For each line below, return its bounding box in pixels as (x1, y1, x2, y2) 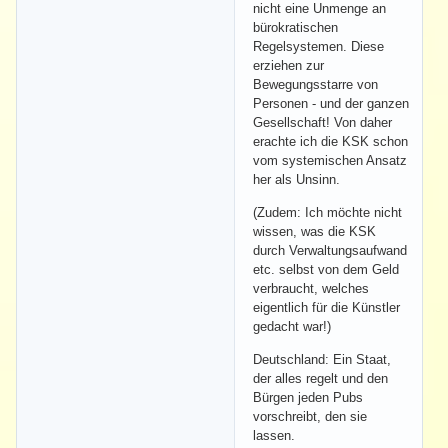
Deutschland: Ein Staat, (253, 351, 391, 367)
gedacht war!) (253, 318, 331, 334)
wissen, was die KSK (253, 223, 376, 239)
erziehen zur (253, 57, 324, 73)
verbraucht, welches (253, 280, 369, 296)
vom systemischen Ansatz (253, 152, 407, 168)
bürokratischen (253, 19, 338, 35)
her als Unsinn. (253, 171, 340, 187)
